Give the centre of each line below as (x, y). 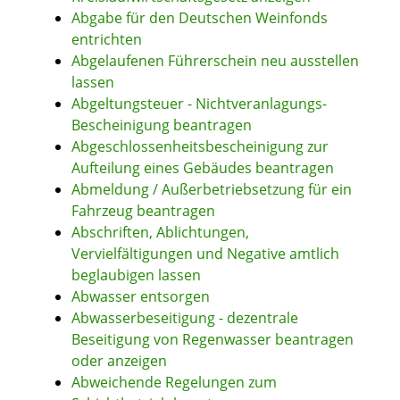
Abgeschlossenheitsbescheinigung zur (200, 147)
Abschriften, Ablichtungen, (160, 233)
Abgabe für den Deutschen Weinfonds (200, 18)
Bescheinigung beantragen (162, 125)
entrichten (107, 40)
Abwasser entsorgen (141, 297)
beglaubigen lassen (136, 275)
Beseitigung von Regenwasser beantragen (212, 340)
